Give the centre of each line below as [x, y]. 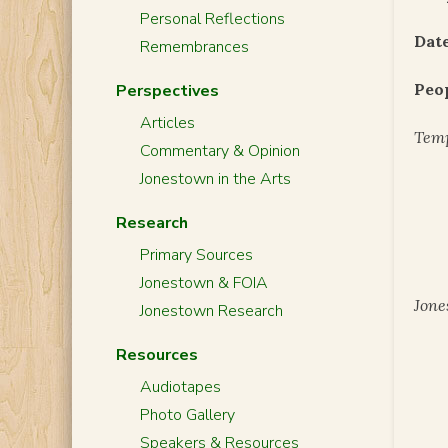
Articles [167, 123]
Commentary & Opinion [219, 151]
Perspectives [167, 91]
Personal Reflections [212, 19]
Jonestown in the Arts [215, 179]
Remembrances [194, 47]
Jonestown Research [211, 311]
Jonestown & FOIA [203, 283]
